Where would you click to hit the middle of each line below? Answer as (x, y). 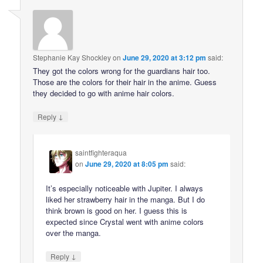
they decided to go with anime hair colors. (104, 93)
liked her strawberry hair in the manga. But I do (126, 199)
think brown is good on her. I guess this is (117, 210)
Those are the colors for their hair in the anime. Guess (125, 82)
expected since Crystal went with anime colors (125, 221)
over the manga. (74, 232)
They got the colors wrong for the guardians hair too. (122, 71)
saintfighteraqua (101, 153)
